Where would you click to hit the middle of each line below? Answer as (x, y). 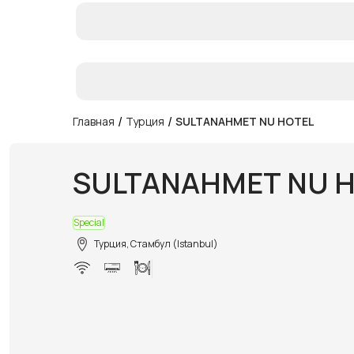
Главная (94, 121)
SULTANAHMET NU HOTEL (245, 121)
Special (89, 222)
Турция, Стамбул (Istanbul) (156, 243)
